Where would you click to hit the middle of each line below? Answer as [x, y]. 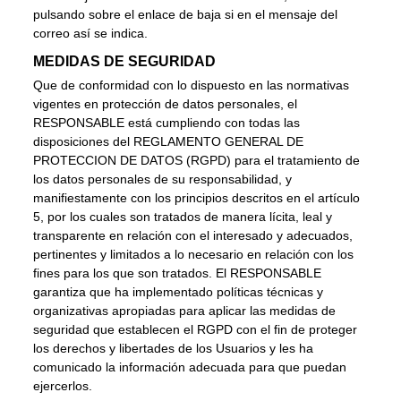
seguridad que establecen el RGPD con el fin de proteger [196, 329]
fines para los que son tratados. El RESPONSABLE [178, 273]
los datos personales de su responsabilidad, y [163, 179]
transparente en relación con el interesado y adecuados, [193, 235]
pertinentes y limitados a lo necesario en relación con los [194, 254]
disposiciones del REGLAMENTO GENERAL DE [169, 141]
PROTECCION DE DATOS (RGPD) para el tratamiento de [197, 160]
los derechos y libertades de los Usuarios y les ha [174, 348]
